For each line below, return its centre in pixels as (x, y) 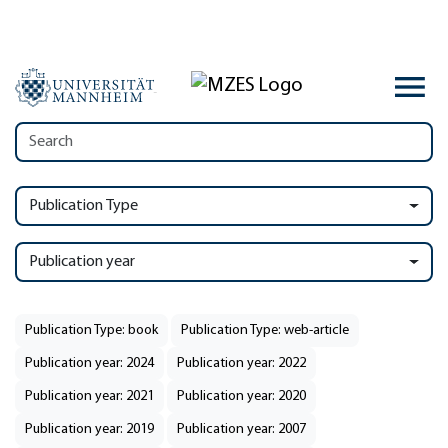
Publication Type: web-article (265, 330)
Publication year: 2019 (89, 429)
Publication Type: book (91, 330)
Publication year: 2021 (89, 396)
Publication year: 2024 (89, 363)
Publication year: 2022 (241, 363)
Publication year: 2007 (241, 429)
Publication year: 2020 (241, 396)
